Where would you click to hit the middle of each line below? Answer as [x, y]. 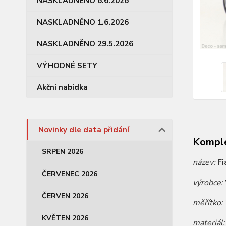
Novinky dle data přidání [84, 130]
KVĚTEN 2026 [65, 218]
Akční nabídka [62, 87]
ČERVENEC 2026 [70, 174]
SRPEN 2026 [63, 152]
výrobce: [209, 182]
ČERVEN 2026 [65, 196]
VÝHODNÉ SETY [67, 66]
